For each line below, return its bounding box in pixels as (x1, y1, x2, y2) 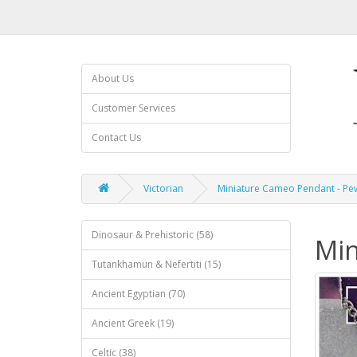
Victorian (143, 182, 183, 195)
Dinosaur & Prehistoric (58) (92, 228, 213, 241)
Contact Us (92, 131, 141, 144)
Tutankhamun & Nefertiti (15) (92, 257, 221, 271)
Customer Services (92, 101, 175, 115)
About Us (92, 72, 134, 85)
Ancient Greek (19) (92, 316, 174, 330)
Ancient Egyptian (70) (92, 287, 185, 300)
